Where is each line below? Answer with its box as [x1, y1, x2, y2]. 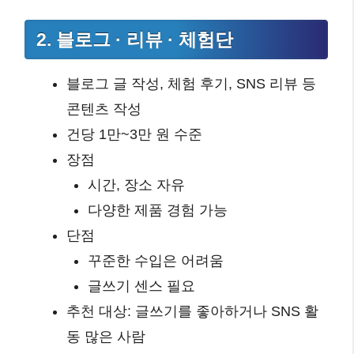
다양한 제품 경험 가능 [88, 201, 228, 218]
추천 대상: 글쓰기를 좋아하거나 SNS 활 [66, 303, 318, 319]
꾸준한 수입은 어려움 [88, 252, 224, 269]
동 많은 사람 [66, 328, 145, 345]
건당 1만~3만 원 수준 [66, 126, 202, 142]
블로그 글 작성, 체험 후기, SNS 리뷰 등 [66, 75, 316, 92]
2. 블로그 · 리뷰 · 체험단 [36, 28, 233, 50]
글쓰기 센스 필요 [88, 277, 195, 294]
